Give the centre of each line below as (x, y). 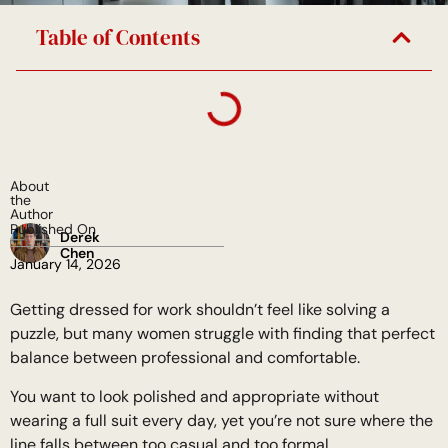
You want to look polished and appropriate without (194, 396)
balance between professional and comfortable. (185, 358)
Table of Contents (118, 38)
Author (31, 214)
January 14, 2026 (65, 264)
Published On (53, 229)
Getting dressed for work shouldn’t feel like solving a (200, 310)
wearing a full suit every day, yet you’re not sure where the (221, 420)
